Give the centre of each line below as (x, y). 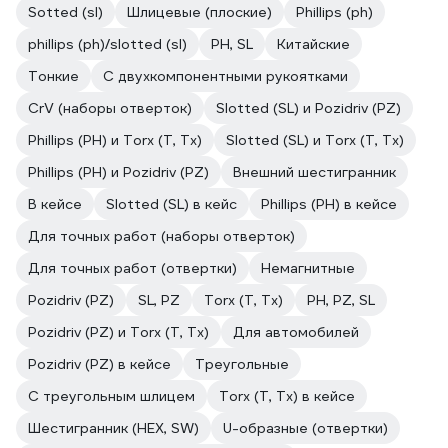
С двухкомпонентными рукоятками (225, 76)
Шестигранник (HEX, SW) (113, 428)
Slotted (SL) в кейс (171, 204)
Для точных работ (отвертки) (132, 268)
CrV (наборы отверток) (110, 108)
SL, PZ (159, 300)
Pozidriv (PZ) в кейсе (99, 364)
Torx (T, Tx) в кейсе (287, 396)
